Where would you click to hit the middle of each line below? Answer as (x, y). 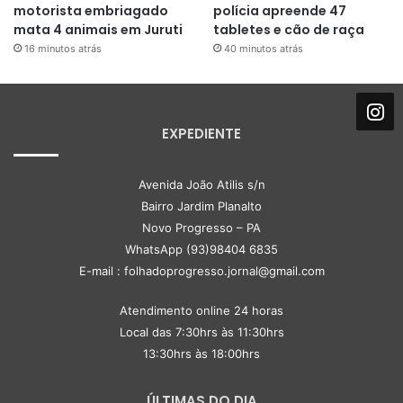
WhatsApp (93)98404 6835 (201, 249)
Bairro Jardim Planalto (201, 206)
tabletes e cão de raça (288, 29)
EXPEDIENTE (201, 133)
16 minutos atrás (63, 48)
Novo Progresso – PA (201, 227)
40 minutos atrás (263, 48)
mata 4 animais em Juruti (98, 29)
